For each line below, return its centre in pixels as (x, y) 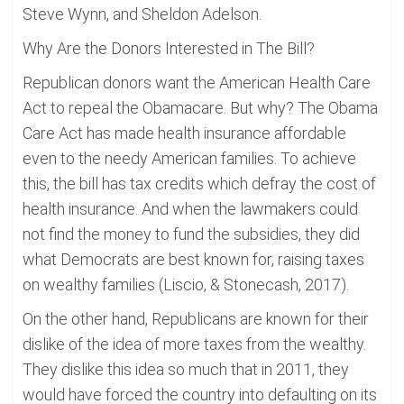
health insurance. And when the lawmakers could (190, 209)
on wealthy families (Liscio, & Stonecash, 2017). (186, 285)
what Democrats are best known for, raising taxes (193, 259)
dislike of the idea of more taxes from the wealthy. (194, 344)
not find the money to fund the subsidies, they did (191, 234)
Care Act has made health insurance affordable (184, 133)
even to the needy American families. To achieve (189, 158)
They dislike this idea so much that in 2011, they (186, 369)
